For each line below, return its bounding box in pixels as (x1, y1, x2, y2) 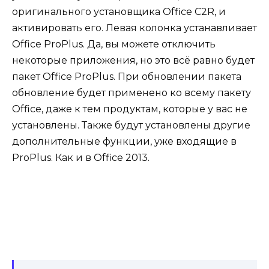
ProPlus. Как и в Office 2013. (12, 152, 150, 164)
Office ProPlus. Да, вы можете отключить (12, 38, 216, 50)
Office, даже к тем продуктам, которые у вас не (12, 103, 247, 115)
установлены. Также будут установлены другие (12, 119, 250, 131)
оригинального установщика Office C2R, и (12, 6, 226, 18)
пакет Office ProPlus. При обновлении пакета (12, 71, 241, 83)
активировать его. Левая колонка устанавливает (12, 22, 257, 34)
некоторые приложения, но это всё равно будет (12, 55, 255, 67)
